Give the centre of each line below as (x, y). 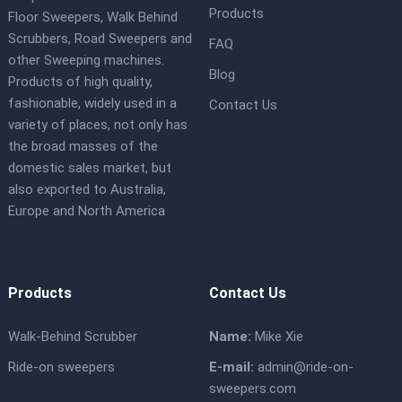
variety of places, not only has (97, 125)
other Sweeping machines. (86, 60)
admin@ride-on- (305, 367)
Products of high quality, (80, 82)
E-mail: (231, 367)
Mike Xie (277, 336)
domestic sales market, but (89, 168)
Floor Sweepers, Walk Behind (92, 17)
